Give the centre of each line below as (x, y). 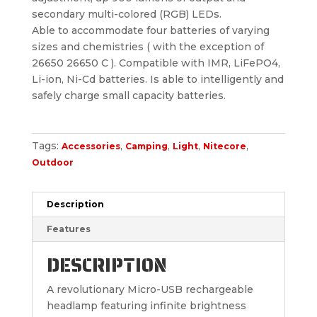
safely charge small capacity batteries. (128, 96)
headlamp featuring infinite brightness (146, 306)
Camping (146, 146)
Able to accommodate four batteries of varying (150, 31)
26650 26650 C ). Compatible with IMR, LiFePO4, (156, 63)
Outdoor (52, 163)
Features (68, 229)
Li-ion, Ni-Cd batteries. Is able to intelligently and (157, 80)
